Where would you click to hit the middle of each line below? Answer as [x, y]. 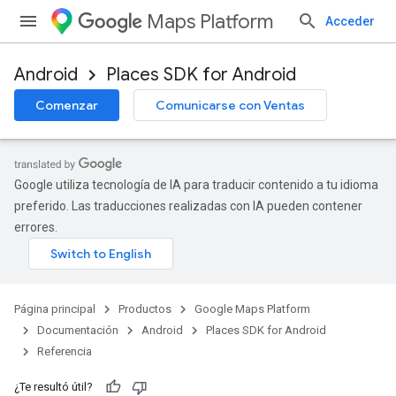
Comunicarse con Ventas [230, 105]
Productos [145, 309]
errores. [36, 227]
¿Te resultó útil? [53, 387]
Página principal [55, 309]
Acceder [350, 21]
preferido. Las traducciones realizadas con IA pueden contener [188, 206]
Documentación [78, 330]
